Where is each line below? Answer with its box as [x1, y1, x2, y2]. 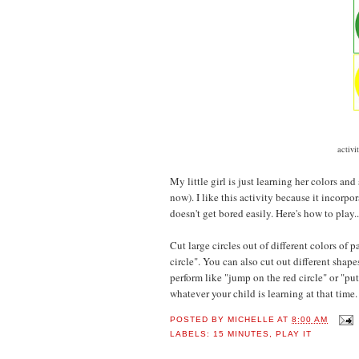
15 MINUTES [213, 329, 270, 338]
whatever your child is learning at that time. [170, 285, 357, 301]
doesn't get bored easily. [170, 205, 276, 220]
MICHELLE [228, 314, 276, 324]
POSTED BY [170, 314, 228, 324]
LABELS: [170, 329, 214, 338]
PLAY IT [276, 329, 313, 338]
